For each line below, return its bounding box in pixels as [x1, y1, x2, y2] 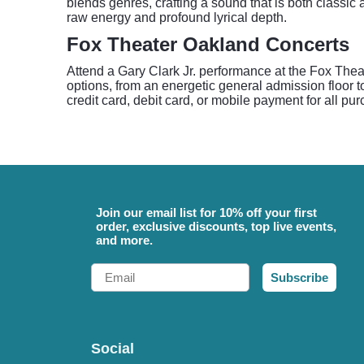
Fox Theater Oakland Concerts [67, 33, 349, 55]
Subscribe [271, 271, 328, 284]
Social [91, 340, 134, 357]
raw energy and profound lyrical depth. [67, 11, 287, 24]
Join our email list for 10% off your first [96, 206, 317, 219]
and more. [96, 233, 153, 247]
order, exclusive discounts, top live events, [96, 219, 336, 233]
